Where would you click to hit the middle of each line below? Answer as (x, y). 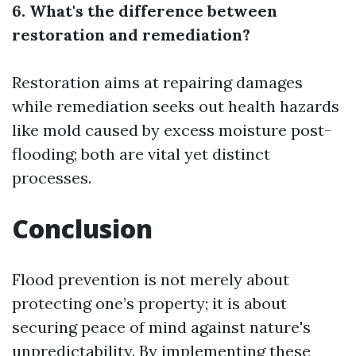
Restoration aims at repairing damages (157, 82)
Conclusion (82, 228)
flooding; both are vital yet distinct (141, 153)
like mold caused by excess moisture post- (172, 130)
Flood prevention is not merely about (151, 279)
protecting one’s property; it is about (149, 303)
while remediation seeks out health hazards (176, 106)
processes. (52, 177)
